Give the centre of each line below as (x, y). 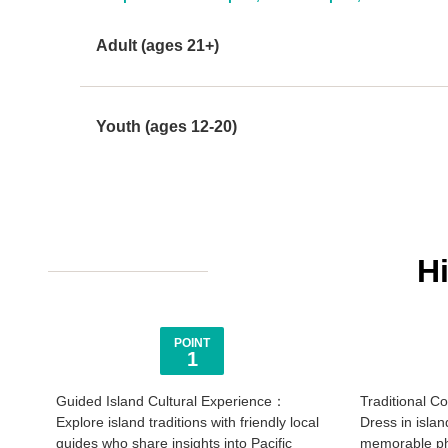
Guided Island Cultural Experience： (171, 401)
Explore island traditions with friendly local (187, 422)
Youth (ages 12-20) (166, 126)
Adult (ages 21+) (157, 45)
